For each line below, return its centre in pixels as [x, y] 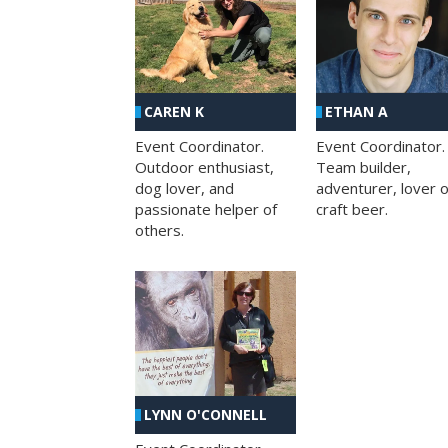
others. [159, 229]
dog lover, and [184, 187]
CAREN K [174, 111]
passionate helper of [206, 208]
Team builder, [363, 166]
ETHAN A [356, 111]
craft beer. [351, 208]
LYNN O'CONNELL [205, 415]
